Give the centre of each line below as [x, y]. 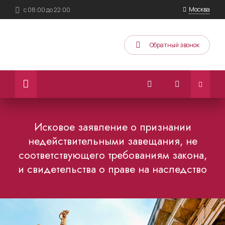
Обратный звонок [175, 45]
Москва [199, 9]
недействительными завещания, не [113, 141]
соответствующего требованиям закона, [113, 155]
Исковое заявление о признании [113, 127]
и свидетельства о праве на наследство [113, 169]
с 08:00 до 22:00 [47, 10]
